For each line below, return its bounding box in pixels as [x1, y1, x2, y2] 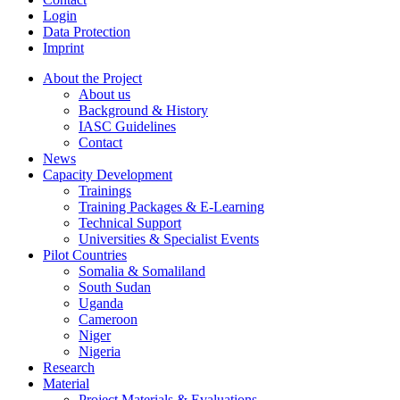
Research [43, 359, 95, 375]
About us [79, 86, 130, 102]
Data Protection [43, 23, 130, 39]
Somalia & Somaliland [79, 262, 205, 279]
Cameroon [79, 311, 137, 327]
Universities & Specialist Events [79, 230, 259, 246]
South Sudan [79, 279, 151, 295]
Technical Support [79, 214, 181, 230]
